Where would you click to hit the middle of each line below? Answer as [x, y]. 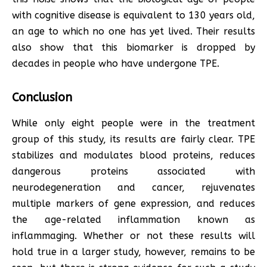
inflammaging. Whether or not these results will [133, 236]
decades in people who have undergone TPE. [116, 64]
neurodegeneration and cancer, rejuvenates [133, 188]
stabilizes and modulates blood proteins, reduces [133, 156]
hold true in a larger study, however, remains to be [133, 252]
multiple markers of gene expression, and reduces [133, 204]
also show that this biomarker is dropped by [133, 48]
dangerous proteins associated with [133, 172]
